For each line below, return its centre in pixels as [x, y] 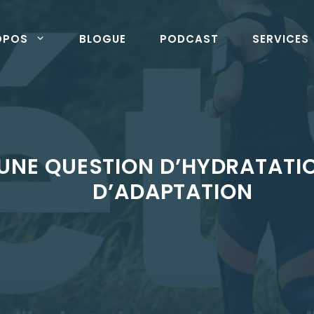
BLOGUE [103, 39]
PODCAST [189, 39]
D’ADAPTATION [173, 192]
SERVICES [281, 39]
